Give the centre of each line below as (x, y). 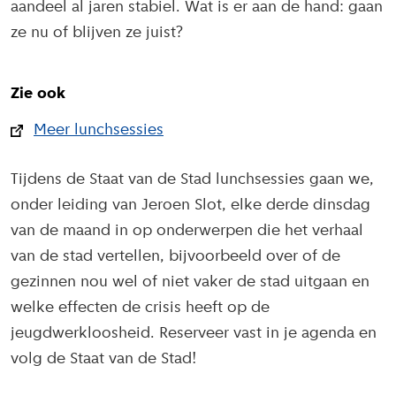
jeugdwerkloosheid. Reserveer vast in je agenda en (194, 333)
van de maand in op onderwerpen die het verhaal (187, 231)
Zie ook (38, 95)
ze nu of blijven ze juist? (97, 34)
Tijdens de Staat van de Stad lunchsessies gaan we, (192, 179)
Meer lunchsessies (99, 131)
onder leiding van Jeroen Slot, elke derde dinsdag (190, 205)
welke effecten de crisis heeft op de (140, 308)
